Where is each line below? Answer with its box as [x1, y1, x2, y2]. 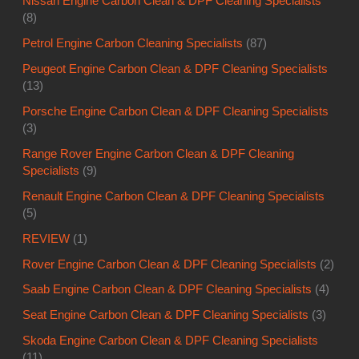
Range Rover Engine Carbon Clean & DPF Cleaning [22, 147, 295, 160]
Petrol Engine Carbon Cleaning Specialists [22, 36, 244, 50]
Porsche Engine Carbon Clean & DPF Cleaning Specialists [22, 104, 329, 118]
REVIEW [22, 232, 71, 245]
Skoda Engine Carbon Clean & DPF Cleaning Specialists [22, 334, 319, 348]
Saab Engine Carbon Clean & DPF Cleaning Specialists [22, 283, 313, 296]
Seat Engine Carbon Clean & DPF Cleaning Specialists [22, 309, 309, 322]
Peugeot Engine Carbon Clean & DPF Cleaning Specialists [22, 62, 329, 75]
